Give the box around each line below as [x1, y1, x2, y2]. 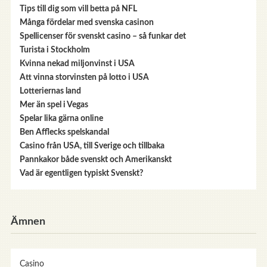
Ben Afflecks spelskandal [19, 128, 109, 137]
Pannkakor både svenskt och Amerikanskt [19, 156, 172, 164]
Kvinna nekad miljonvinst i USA [19, 60, 135, 69]
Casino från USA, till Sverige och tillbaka [19, 142, 164, 151]
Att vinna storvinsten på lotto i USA [19, 73, 149, 82]
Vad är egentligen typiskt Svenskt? [19, 169, 143, 178]
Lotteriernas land [19, 87, 81, 96]
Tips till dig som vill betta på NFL [19, 5, 137, 14]
